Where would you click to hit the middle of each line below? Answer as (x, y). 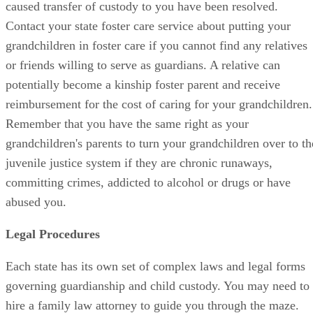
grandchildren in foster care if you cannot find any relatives (156, 45)
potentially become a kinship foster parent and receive (143, 84)
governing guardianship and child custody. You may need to (158, 285)
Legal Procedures (53, 234)
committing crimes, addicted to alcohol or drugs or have (148, 182)
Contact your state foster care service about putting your (148, 26)
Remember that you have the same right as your (127, 123)
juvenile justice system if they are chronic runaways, (139, 162)
